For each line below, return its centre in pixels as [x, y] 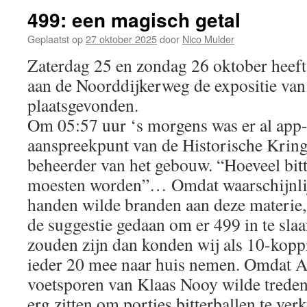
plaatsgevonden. [83, 105]
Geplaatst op [55, 39]
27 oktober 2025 [121, 39]
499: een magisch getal [134, 20]
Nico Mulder [208, 39]
